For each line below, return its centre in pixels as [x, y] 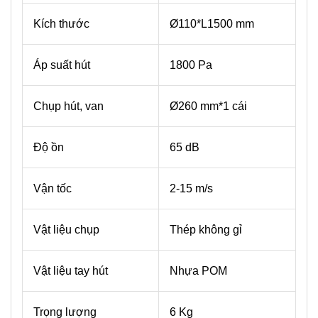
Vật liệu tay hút [71, 271]
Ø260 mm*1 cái [208, 106]
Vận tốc [53, 189]
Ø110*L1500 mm [212, 24]
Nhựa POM [198, 271]
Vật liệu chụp [66, 230]
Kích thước [61, 24]
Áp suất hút [62, 65]
